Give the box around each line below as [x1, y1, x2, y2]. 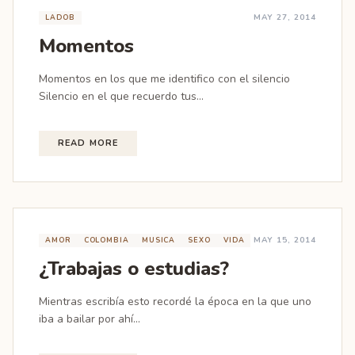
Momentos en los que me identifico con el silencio [39, 71, 290, 86]
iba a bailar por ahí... [39, 311, 140, 326]
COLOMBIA [83, 235, 129, 245]
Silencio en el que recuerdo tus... [39, 89, 204, 104]
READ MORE [58, 137, 118, 149]
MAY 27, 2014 [254, 12, 316, 23]
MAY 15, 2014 [254, 235, 316, 246]
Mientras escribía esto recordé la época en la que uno [39, 294, 311, 309]
